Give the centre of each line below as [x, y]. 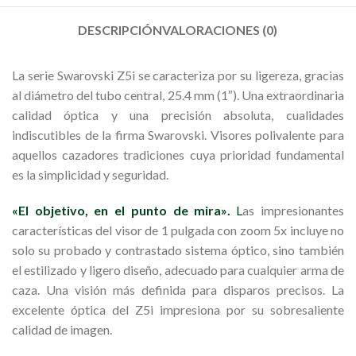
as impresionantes [293, 211]
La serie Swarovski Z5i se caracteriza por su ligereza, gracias [178, 75]
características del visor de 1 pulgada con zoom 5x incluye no [178, 230]
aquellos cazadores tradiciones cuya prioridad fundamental [178, 155]
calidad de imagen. [62, 330]
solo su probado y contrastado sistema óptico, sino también [178, 250]
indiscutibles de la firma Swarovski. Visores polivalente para [178, 135]
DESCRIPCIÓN [120, 30]
